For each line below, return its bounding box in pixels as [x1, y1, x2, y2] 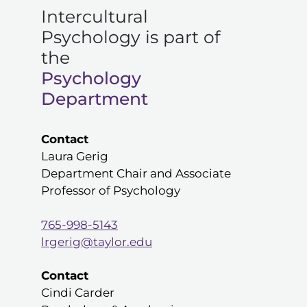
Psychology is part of [41, 27, 220, 48]
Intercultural [41, 6, 148, 27]
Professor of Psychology [41, 184, 180, 198]
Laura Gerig [41, 149, 108, 164]
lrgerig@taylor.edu [41, 235, 152, 249]
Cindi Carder [41, 286, 114, 300]
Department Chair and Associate [41, 167, 231, 181]
